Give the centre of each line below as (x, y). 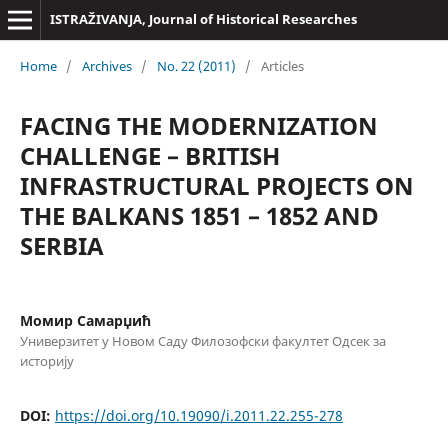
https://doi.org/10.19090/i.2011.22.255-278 (198, 415)
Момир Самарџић (85, 320)
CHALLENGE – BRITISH (149, 155)
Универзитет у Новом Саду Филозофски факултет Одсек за (202, 340)
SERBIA (61, 245)
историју (46, 360)
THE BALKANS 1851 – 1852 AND (199, 215)
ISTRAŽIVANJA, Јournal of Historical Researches (203, 19)
